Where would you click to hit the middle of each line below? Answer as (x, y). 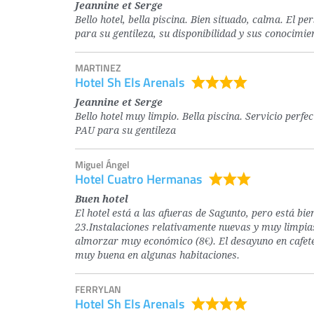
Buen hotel (102, 199)
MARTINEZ (98, 68)
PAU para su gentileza (125, 131)
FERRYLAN (98, 289)
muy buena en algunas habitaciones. (157, 255)
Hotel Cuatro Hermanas (138, 179)
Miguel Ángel (102, 164)
